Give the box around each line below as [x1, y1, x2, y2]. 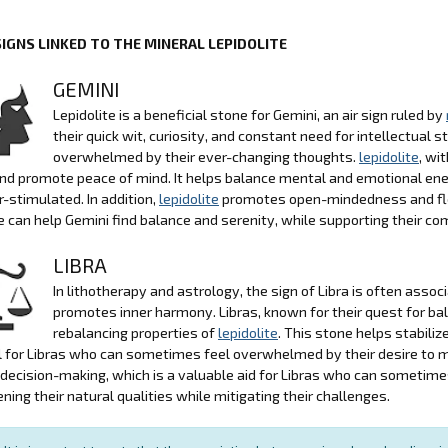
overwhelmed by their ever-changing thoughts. [53, 147, 359, 165]
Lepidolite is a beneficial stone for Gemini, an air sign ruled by [53, 105, 446, 123]
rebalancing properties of [53, 323, 218, 341]
